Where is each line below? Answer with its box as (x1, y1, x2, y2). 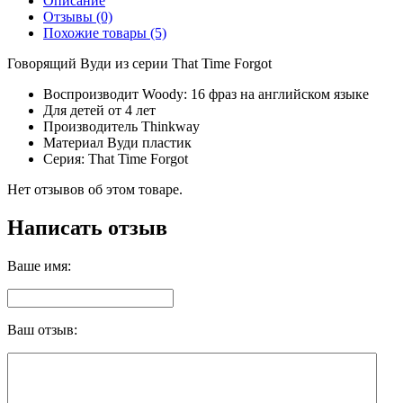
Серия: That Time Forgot (43, 150, 188, 166)
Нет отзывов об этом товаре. (7, 181, 183, 197)
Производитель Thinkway (43, 118, 200, 134)
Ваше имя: (7, 257, 71, 273)
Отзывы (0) (43, 8, 112, 24)
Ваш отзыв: (7, 321, 77, 337)
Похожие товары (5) (43, 24, 166, 40)
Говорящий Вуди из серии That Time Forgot (7, 55, 272, 71)
